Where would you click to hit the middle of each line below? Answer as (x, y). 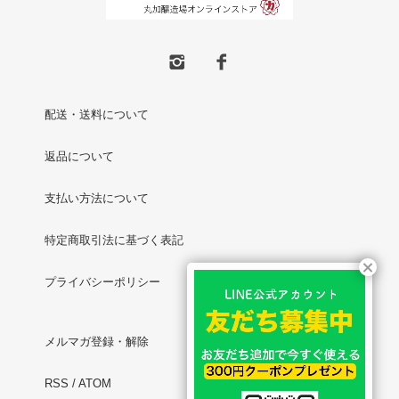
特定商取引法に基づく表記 (114, 240)
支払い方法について (97, 198)
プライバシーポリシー (102, 281)
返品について (79, 156)
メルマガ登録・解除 (97, 341)
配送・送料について (97, 114)
